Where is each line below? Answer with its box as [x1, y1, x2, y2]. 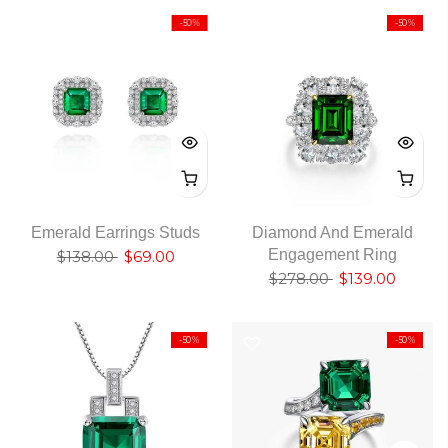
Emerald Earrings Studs [31, 223, 201, 241]
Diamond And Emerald [251, 223, 413, 241]
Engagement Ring [267, 245, 397, 263]
